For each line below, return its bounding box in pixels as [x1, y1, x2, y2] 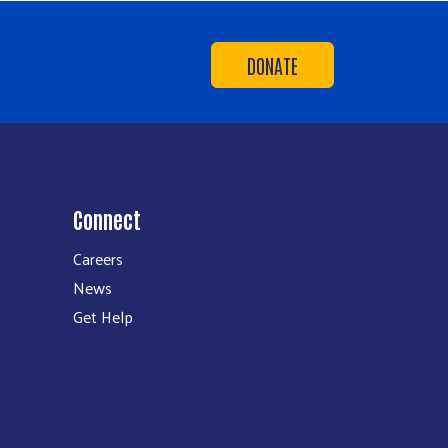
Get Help [73, 302, 133, 332]
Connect [73, 205, 141, 234]
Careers [73, 244, 123, 274]
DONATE [247, 52, 298, 79]
